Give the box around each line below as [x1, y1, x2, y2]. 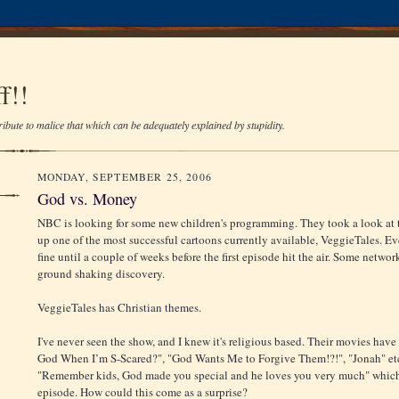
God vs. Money [37, 188, 137, 209]
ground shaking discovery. [37, 265, 165, 281]
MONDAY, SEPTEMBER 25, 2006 [37, 170, 212, 183]
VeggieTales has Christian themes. [37, 298, 201, 315]
